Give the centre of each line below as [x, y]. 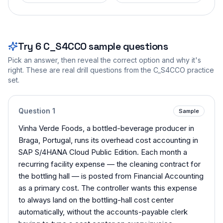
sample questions [127, 46]
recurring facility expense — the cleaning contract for [110, 164]
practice [201, 70]
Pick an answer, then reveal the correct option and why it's [105, 60]
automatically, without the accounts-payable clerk [103, 212]
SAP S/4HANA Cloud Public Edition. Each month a [103, 152]
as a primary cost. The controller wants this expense [108, 188]
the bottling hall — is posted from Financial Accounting [111, 176]
